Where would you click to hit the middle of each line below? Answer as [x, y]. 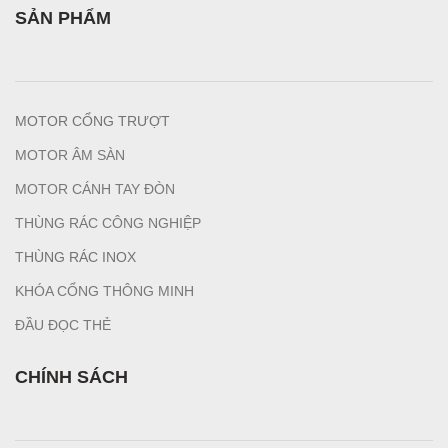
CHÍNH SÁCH [71, 376]
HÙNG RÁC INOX [80, 256]
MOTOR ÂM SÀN [70, 154]
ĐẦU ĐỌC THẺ [63, 324]
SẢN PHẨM [63, 17]
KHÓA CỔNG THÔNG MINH [104, 290]
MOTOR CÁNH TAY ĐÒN [95, 188]
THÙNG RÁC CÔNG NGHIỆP [108, 222]
